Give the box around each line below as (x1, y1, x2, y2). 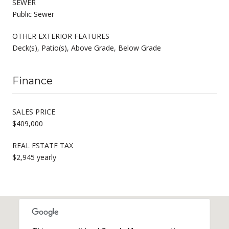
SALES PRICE (12, 106, 55, 117)
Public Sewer (12, 9, 54, 19)
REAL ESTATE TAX (12, 140, 73, 150)
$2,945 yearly (12, 152, 56, 162)
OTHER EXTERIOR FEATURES (12, 31, 109, 41)
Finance (12, 74, 53, 87)
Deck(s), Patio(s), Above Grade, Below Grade (12, 42, 161, 53)
